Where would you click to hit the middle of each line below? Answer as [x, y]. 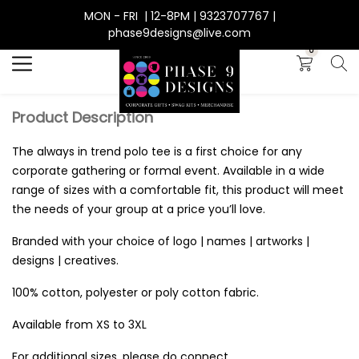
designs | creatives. [67, 260]
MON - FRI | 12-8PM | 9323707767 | [179, 16]
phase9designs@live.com [179, 33]
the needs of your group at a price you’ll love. [140, 209]
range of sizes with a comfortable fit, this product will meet [178, 190]
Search [54, 22]
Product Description [83, 117]
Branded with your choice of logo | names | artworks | [161, 241]
